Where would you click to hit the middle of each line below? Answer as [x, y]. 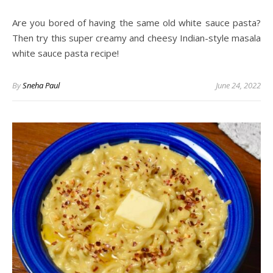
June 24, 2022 [238, 85]
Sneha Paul [41, 85]
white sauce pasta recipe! [66, 53]
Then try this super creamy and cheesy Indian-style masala [136, 37]
